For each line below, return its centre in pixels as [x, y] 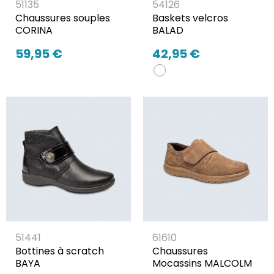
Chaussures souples [63, 18]
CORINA [34, 31]
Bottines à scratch [60, 251]
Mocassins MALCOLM [202, 264]
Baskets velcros [190, 18]
